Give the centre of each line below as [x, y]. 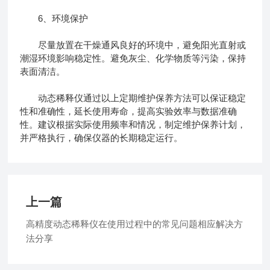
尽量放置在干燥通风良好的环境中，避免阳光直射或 [133, 45]
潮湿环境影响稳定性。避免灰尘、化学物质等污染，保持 [133, 58]
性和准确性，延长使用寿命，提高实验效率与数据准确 [129, 111]
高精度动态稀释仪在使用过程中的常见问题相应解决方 [135, 224]
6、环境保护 [54, 18]
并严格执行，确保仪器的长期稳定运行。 [102, 137]
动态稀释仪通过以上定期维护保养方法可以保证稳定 [133, 98]
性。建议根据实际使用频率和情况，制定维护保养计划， [133, 124]
